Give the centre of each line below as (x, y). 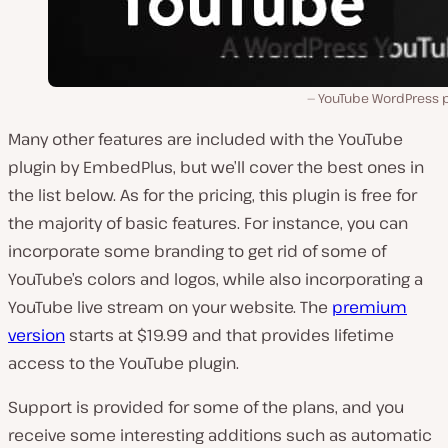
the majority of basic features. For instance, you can (208, 223)
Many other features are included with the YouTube (205, 139)
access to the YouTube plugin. (123, 363)
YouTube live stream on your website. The (170, 307)
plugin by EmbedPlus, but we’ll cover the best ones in (216, 167)
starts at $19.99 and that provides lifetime (229, 335)
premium (369, 307)
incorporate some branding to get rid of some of (197, 251)
